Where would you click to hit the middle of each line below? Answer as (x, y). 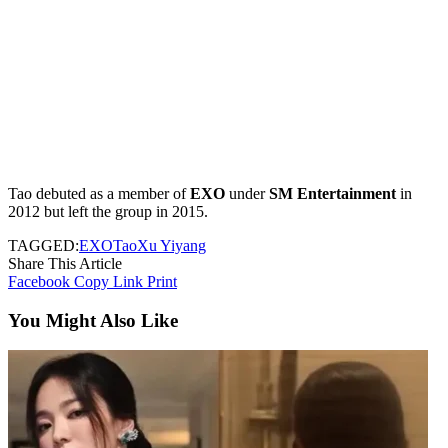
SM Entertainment (334, 193)
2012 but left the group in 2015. (108, 211)
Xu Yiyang (171, 245)
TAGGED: (43, 245)
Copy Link (108, 281)
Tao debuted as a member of (99, 193)
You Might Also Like (93, 320)
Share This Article (65, 263)
